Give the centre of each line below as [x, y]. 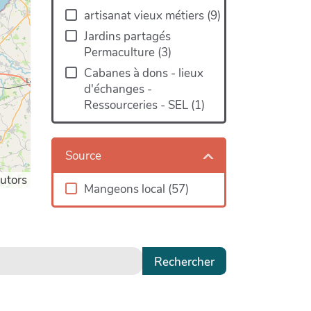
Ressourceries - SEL [137, 106]
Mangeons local [126, 189]
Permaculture [120, 53]
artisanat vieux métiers [145, 16]
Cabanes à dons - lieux [143, 74]
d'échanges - [118, 90]
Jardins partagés [127, 37]
